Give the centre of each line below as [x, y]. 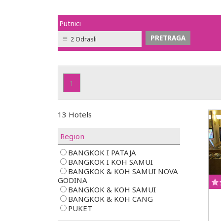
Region [72, 136]
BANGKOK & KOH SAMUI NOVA [123, 171]
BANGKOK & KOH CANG [110, 199]
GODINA [73, 180]
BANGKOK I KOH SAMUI [110, 162]
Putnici [70, 23]
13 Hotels [75, 114]
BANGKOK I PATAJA [102, 152]
